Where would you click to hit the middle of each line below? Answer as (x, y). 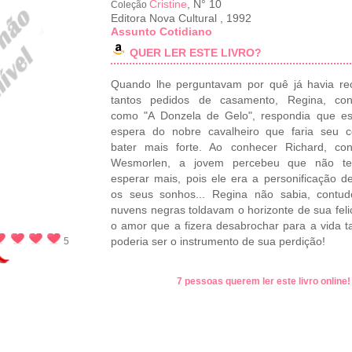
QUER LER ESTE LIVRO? (196, 53)
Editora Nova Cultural (165, 18)
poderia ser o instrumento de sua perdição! (218, 241)
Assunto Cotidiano (161, 31)
